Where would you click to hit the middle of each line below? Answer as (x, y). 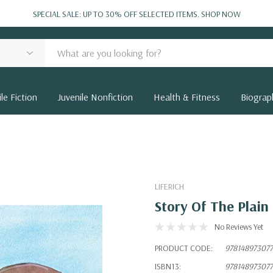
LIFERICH (169, 186)
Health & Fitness (187, 97)
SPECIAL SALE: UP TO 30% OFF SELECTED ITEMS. (117, 14)
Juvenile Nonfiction (95, 97)
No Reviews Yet (239, 227)
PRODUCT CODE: (184, 248)
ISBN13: (168, 266)
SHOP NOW (221, 14)
